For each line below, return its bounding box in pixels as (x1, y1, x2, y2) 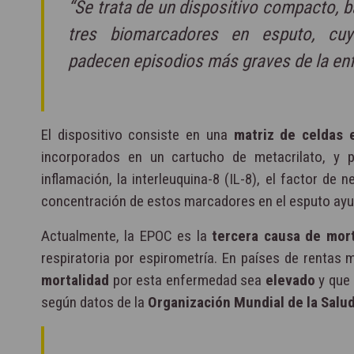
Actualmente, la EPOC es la (41, 227, 213, 246)
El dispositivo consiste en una (41, 126, 234, 145)
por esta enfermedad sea (109, 271, 265, 290)
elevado (265, 271, 315, 290)
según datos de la (41, 293, 148, 312)
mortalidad (41, 271, 109, 290)
